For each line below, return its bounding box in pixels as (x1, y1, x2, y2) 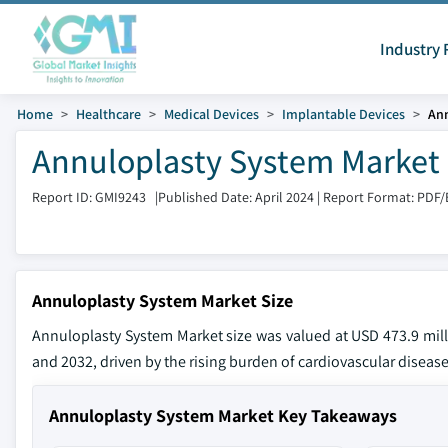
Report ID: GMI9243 (32, 187, 146, 206)
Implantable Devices (282, 105, 405, 123)
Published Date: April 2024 (158, 187, 314, 206)
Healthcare (76, 105, 141, 123)
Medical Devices (164, 105, 259, 123)
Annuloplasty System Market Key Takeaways (49, 404, 397, 427)
